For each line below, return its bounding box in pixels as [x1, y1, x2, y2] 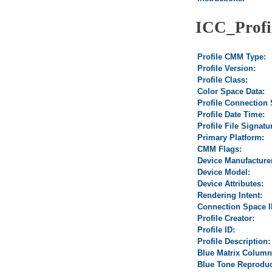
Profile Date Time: [197, 109, 265, 119]
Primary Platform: [197, 132, 264, 142]
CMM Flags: [197, 144, 242, 154]
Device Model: [197, 167, 250, 177]
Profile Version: [197, 63, 256, 73]
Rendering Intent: [197, 190, 262, 200]
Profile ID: [197, 225, 235, 234]
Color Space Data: [197, 86, 265, 96]
